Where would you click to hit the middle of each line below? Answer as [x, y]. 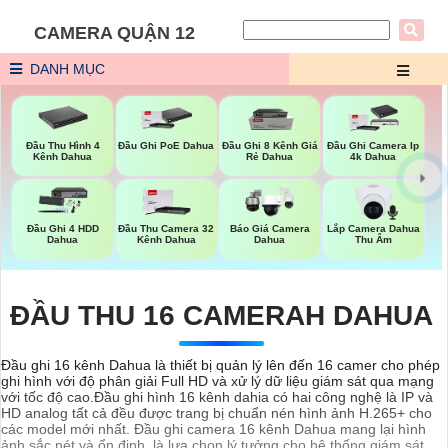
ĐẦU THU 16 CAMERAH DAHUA [221, 315]
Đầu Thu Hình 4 [62, 146]
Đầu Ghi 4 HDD [62, 228]
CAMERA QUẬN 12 [114, 33]
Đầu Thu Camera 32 [166, 228]
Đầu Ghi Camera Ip [373, 146]
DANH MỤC [65, 69]
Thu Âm [373, 239]
